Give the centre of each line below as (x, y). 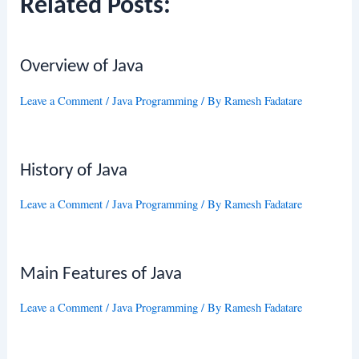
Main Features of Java (101, 274)
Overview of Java (82, 67)
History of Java (74, 171)
